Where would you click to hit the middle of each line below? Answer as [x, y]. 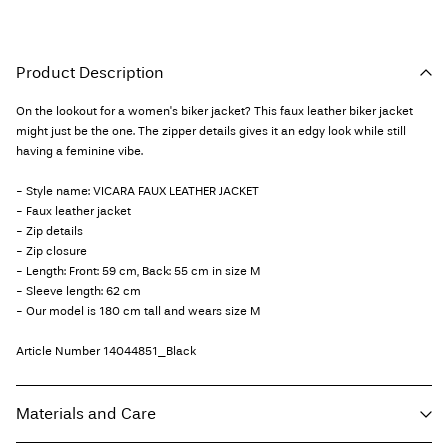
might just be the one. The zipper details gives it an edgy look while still [211, 131]
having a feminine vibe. [79, 151]
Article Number [59, 351]
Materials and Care [86, 414]
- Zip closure [51, 251]
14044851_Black [149, 351]
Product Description [90, 73]
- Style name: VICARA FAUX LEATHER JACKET [137, 191]
